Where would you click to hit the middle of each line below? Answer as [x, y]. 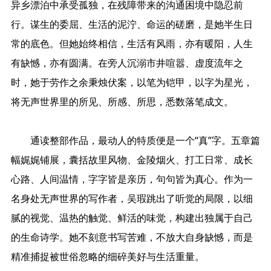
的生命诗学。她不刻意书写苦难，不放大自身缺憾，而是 [132, 237]
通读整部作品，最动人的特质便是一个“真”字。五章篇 [135, 141]
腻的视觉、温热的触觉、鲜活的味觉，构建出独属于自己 [132, 218]
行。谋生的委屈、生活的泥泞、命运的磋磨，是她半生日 [132, 24]
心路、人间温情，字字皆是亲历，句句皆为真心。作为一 [132, 179]
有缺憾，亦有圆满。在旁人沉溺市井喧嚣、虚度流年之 [127, 63]
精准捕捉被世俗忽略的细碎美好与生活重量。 [107, 257]
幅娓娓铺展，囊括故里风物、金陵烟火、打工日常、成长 [132, 160]
